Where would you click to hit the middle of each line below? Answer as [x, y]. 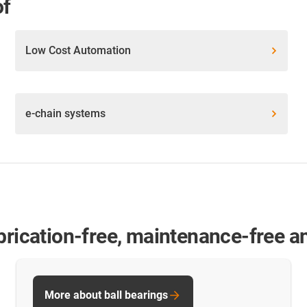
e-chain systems [66, 114]
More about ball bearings [106, 295]
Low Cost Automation [78, 51]
